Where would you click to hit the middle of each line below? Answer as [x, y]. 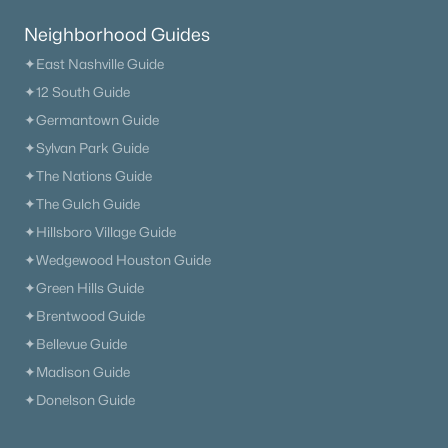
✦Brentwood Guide [84, 316]
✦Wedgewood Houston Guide [117, 260]
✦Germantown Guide [91, 120]
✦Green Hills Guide [84, 288]
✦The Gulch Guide [82, 204]
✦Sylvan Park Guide [86, 148]
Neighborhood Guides [117, 34]
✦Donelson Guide [79, 400]
